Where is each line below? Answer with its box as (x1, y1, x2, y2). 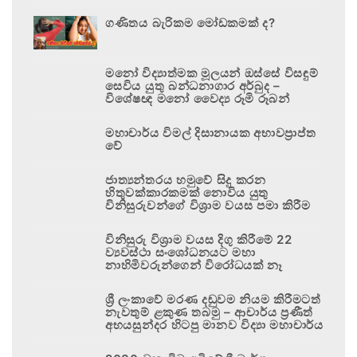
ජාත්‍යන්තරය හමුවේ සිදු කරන (105, 171, 266, 187)
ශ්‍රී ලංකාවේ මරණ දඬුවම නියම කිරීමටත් (105, 291, 321, 307)
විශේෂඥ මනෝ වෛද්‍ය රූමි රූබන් (105, 90, 294, 106)
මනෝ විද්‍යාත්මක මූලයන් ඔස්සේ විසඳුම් (105, 65, 319, 80)
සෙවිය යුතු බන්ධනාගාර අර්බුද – (105, 77, 280, 93)
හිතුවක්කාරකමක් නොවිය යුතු (105, 184, 269, 200)
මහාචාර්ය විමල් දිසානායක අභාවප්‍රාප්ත (105, 124, 316, 140)
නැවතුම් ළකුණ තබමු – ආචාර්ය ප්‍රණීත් (105, 304, 314, 320)
